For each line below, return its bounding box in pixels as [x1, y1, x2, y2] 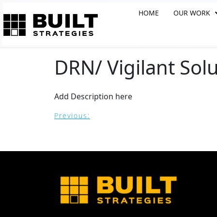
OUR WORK [173, 8, 211, 17]
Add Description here [54, 91, 132, 102]
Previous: [54, 110, 90, 120]
